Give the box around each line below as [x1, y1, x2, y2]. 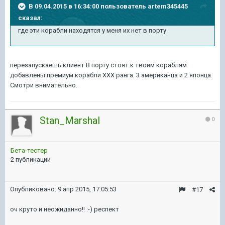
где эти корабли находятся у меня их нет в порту [18, 27, 166, 35]
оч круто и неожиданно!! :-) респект [10, 205, 119, 213]
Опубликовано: [10, 185, 58, 193]
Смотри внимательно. [10, 81, 77, 89]
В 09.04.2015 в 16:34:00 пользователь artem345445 [29, 3, 188, 11]
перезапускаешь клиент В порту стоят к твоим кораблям [10, 61, 187, 69]
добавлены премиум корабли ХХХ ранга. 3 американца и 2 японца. [10, 71, 212, 79]
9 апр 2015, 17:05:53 [58, 185, 117, 193]
